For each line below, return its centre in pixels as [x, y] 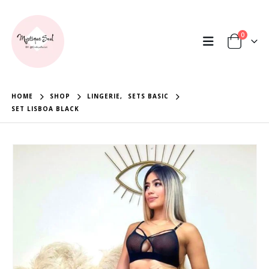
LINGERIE [104, 96]
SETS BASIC [149, 96]
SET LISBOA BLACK [46, 109]
